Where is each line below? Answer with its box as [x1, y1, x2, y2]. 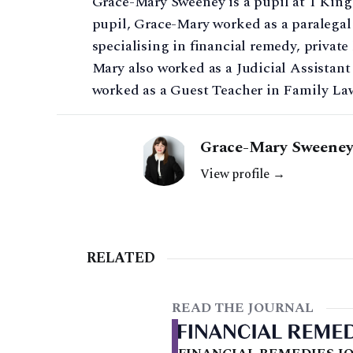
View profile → [200, 165, 285, 184]
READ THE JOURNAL [172, 298, 314, 318]
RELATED [86, 247, 155, 269]
